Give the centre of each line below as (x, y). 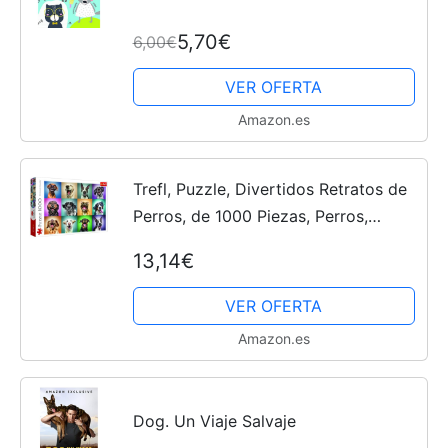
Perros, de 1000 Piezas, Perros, (250, 216)
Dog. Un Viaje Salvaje (214, 421)
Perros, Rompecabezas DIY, (237, 270)
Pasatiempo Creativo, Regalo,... (250, 297)
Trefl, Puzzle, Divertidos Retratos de (269, 189)
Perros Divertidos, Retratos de (247, 243)
